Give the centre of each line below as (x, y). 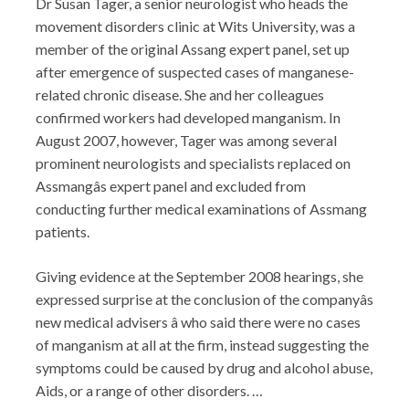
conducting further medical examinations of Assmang (201, 208)
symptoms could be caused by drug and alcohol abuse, (204, 367)
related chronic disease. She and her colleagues (180, 94)
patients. (63, 231)
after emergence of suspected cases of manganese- (195, 71)
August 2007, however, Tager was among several (186, 140)
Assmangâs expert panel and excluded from (171, 185)
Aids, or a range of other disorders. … (149, 390)
